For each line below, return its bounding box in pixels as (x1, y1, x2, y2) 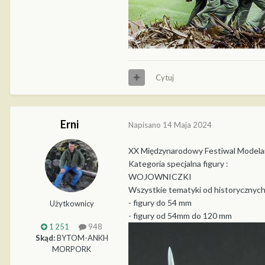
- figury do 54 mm (128, 197, 192, 208)
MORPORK (52, 244, 91, 254)
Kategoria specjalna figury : (128, 158, 228, 169)
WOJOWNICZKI (128, 171, 195, 182)
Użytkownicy (49, 198, 94, 208)
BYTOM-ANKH (54, 232, 108, 243)
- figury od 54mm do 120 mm (128, 210, 232, 221)
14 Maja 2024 (163, 120, 212, 130)
